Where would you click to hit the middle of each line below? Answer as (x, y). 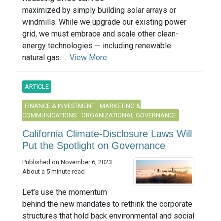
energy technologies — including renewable (97, 46)
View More (88, 58)
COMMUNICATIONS (49, 115)
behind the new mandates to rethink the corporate (107, 204)
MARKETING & (120, 106)
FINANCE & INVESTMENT (60, 106)
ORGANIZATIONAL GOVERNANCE (129, 115)
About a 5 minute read (54, 172)
